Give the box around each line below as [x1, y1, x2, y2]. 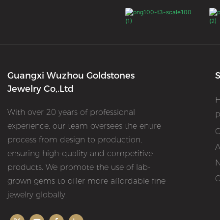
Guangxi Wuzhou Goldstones [7, 70, 135, 82]
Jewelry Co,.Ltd [7, 83, 74, 95]
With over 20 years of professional [7, 108, 135, 117]
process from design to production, [7, 135, 142, 145]
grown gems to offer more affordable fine [7, 176, 165, 186]
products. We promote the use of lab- [7, 163, 151, 172]
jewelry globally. [7, 190, 69, 200]
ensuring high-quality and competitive [7, 149, 153, 159]
